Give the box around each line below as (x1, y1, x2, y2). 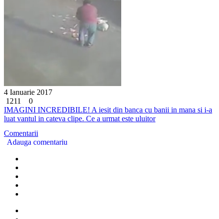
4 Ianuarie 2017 (4, 88, 52, 96)
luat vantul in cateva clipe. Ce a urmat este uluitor (4, 114, 155, 123)
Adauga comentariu (7, 137, 68, 146)
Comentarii (4, 129, 38, 137)
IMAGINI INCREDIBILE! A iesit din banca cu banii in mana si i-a (4, 105, 212, 114)
